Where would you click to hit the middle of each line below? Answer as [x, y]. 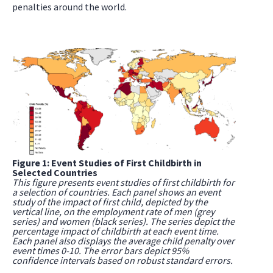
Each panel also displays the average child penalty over [123, 241]
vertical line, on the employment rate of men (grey [113, 212]
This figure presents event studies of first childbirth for [123, 183]
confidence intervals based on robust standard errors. [122, 261]
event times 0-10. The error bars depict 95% [101, 251]
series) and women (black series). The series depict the [123, 222]
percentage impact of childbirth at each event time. [115, 231]
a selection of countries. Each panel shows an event [116, 192]
